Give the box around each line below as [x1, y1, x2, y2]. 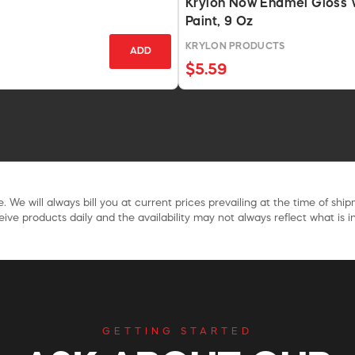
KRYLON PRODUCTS [185, 41, 285, 52]
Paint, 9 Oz [185, 15, 254, 29]
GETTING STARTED [102, 326, 253, 337]
